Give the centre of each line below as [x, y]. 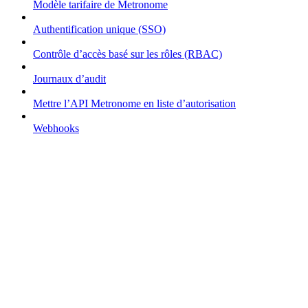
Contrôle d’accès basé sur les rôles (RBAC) [128, 54]
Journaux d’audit [69, 79]
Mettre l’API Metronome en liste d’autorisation [134, 104]
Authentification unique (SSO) [99, 30]
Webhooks [56, 129]
